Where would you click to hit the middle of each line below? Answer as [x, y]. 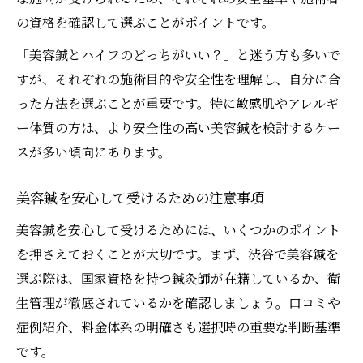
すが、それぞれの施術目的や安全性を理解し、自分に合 [178, 79]
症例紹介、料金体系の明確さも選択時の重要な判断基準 [178, 327]
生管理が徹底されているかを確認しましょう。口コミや [178, 303]
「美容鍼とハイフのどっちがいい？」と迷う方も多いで [178, 55]
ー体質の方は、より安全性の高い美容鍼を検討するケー [178, 128]
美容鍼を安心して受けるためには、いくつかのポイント [178, 230]
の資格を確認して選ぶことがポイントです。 [145, 23]
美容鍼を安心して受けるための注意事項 [140, 199]
